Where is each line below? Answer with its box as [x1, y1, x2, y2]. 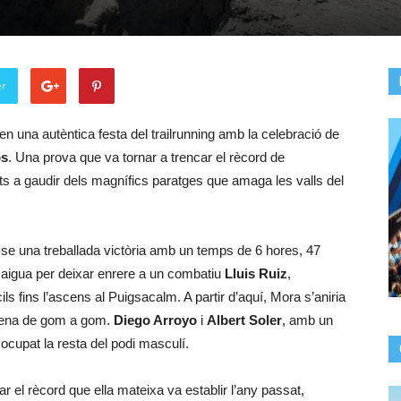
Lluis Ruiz [225, 266, 287, 281]
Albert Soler [207, 312, 282, 328]
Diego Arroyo [114, 312, 197, 328]
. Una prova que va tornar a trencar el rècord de [8, 149, 285, 165]
